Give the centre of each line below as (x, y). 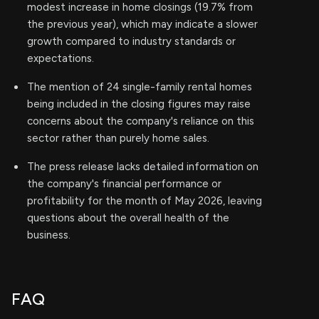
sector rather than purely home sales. (118, 138)
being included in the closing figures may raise (139, 104)
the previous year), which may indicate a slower (142, 24)
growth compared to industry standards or (131, 41)
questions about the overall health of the (128, 218)
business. (49, 235)
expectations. (61, 58)
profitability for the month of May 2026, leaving (145, 201)
